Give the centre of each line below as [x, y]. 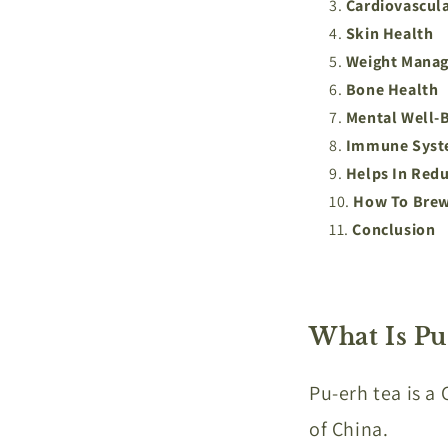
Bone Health [392, 90]
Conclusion [394, 230]
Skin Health [389, 34]
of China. [349, 428]
